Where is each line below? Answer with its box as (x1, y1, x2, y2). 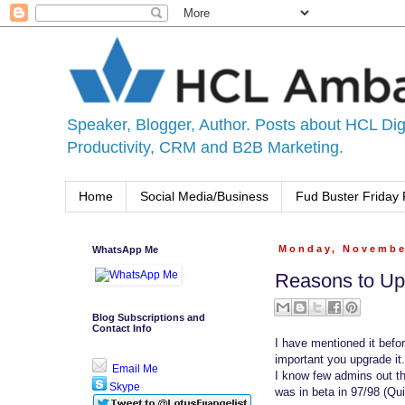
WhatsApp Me (92, 243, 158, 255)
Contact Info (92, 322, 152, 334)
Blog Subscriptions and (92, 311, 205, 323)
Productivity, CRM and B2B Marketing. (67, 138, 344, 156)
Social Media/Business (140, 189, 268, 204)
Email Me (109, 362, 158, 375)
